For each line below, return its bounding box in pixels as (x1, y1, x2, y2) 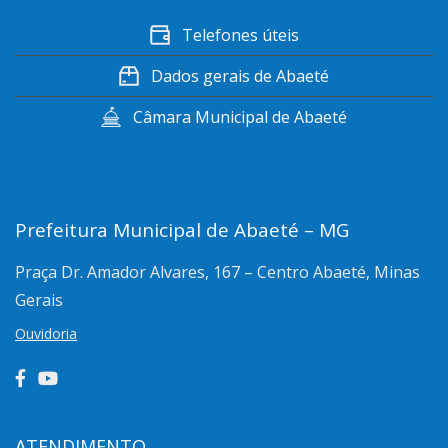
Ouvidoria (15, 324, 77, 343)
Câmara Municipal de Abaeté (133, 106, 347, 128)
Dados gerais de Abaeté (151, 65, 329, 87)
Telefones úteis (181, 24, 299, 46)
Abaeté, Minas (313, 261, 420, 283)
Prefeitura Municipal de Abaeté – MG (15, 217, 349, 243)
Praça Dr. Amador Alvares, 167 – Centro (15, 261, 309, 283)
